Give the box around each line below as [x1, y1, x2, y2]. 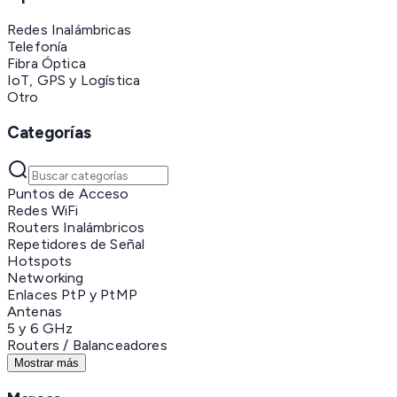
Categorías [7, 121, 91, 143]
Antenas [7, 303, 63, 321]
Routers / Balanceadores [7, 337, 167, 354]
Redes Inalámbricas [7, 20, 131, 38]
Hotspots [7, 253, 73, 270]
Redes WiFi [7, 202, 79, 220]
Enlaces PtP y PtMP [7, 286, 137, 304]
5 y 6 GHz [7, 320, 74, 338]
